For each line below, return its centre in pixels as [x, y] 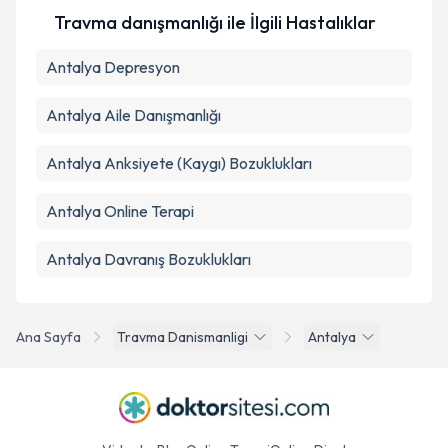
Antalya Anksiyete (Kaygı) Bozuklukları [179, 163]
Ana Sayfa [48, 337]
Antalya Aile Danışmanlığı [133, 115]
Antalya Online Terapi [120, 211]
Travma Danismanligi [182, 337]
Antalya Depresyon [113, 67]
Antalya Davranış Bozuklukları [148, 259]
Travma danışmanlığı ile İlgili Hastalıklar [215, 22]
